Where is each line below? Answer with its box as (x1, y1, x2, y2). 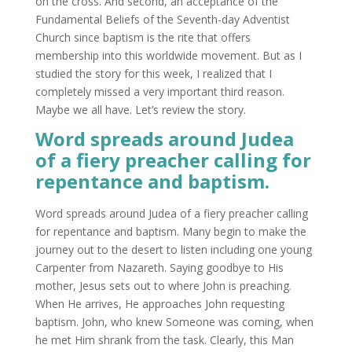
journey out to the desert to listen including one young (35, 241, 312, 257)
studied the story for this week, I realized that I (35, 65, 272, 81)
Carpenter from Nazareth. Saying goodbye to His (35, 259, 284, 275)
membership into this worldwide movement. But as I (35, 47, 302, 63)
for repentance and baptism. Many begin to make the (35, 223, 306, 239)
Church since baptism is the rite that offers (35, 29, 251, 45)
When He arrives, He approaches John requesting (35, 295, 284, 311)
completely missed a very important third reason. (35, 83, 284, 99)
